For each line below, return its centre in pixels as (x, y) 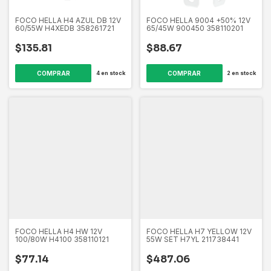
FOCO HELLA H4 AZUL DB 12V (68, 20)
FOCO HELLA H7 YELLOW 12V (199, 232)
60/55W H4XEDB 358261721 (65, 28)
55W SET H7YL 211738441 (192, 240)
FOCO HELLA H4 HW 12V (59, 232)
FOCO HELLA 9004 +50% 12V (198, 20)
